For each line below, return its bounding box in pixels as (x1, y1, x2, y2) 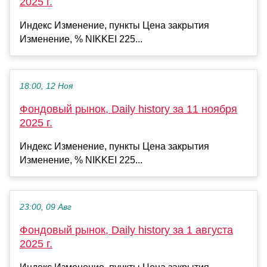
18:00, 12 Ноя (20, 81, 73, 91)
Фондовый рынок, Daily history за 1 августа (20, 223, 233, 236)
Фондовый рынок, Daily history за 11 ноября (20, 103, 237, 115)
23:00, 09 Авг (20, 202, 72, 212)
